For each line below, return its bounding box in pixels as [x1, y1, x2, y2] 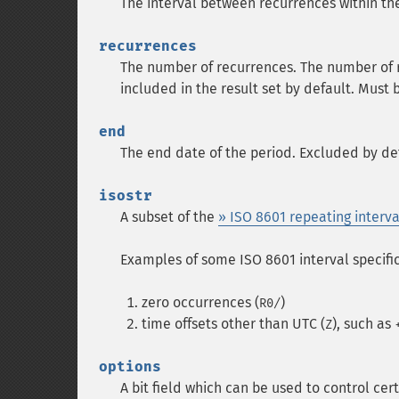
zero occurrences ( [142, 294, 259, 311]
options [99, 358, 161, 375]
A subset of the [120, 208, 218, 225]
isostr [99, 187, 152, 204]
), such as [332, 315, 395, 332]
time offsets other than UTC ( [142, 315, 325, 332]
